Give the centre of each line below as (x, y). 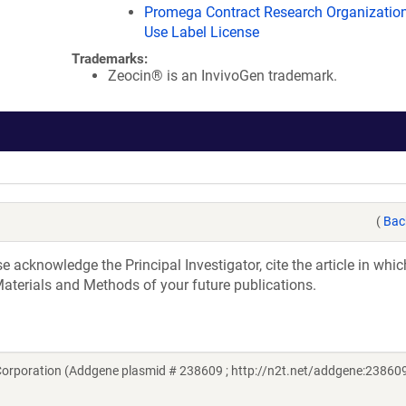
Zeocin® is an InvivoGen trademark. (222, 76)
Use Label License (202, 32)
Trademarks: (110, 59)
